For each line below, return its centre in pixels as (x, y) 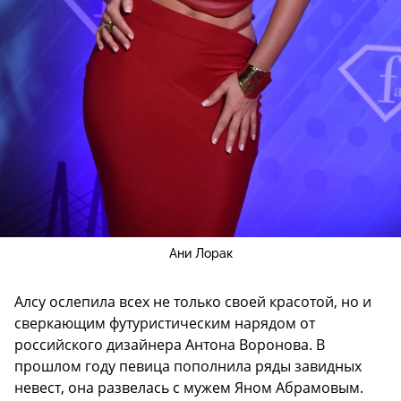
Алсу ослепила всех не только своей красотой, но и (193, 302)
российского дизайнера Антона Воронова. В (170, 345)
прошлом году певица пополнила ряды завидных (188, 367)
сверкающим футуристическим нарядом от (165, 324)
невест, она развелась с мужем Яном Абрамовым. (189, 388)
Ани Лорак (200, 254)
